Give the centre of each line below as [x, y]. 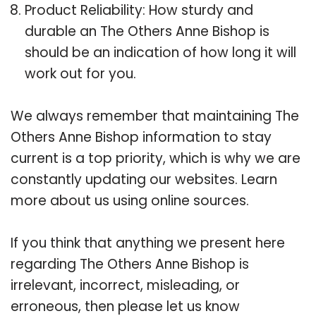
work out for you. [80, 73]
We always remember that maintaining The [155, 116]
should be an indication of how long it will [160, 52]
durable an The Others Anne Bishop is [147, 31]
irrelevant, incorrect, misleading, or [125, 285]
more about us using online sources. [130, 200]
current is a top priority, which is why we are [156, 158]
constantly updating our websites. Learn [144, 179]
